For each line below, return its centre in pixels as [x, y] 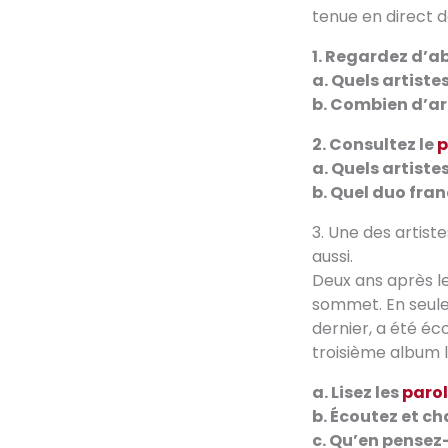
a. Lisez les [357, 392]
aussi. [332, 256]
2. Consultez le [374, 144]
